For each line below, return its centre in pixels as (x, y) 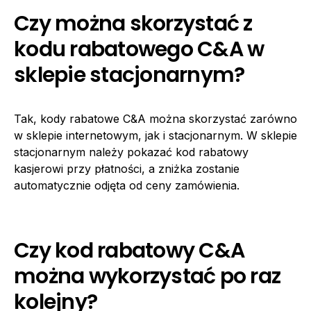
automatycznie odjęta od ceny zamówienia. (127, 185)
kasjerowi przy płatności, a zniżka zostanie (127, 168)
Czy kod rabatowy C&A (129, 250)
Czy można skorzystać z (133, 23)
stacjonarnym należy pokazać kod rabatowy (131, 152)
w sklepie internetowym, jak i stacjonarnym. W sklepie (155, 135)
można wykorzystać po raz (147, 276)
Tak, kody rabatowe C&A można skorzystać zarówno (155, 118)
